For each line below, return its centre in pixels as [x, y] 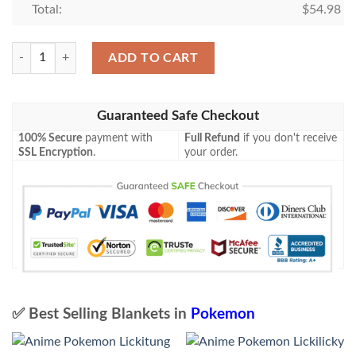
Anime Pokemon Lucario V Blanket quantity [117, 50]
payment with [118, 139]
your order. [211, 153]
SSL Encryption [56, 153]
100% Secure [50, 139]
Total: [46, 9]
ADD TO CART [153, 58]
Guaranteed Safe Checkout [178, 116]
